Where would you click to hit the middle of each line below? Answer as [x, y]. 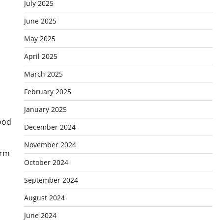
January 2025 [45, 109]
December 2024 [50, 127]
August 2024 [44, 198]
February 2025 [47, 92]
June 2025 [40, 21]
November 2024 [50, 145]
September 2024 [51, 180]
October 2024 [46, 162]
